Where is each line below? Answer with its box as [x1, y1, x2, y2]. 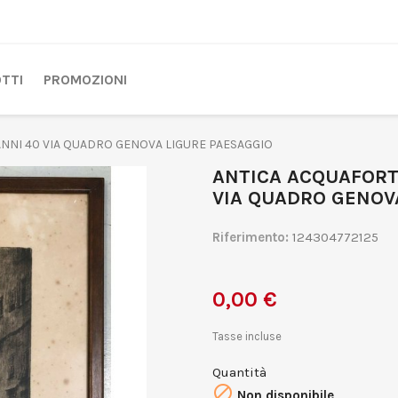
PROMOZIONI [44, 70, 127, 88]
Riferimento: [212, 228, 289, 245]
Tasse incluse [212, 329, 282, 343]
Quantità [212, 363, 267, 380]
